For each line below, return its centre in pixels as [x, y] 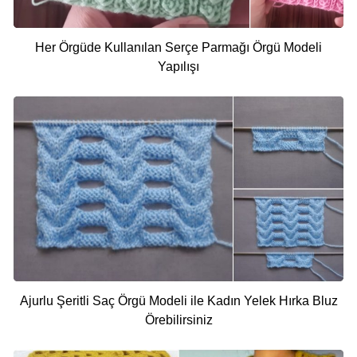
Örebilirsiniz [178, 320]
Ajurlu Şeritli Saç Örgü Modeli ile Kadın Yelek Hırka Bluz [178, 300]
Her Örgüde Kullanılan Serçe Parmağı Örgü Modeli [178, 47]
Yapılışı [178, 66]
